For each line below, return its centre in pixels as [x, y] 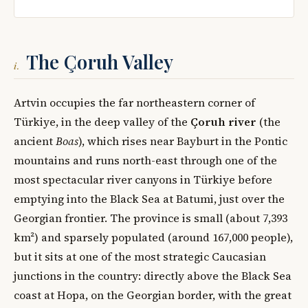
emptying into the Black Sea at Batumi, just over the [149, 198]
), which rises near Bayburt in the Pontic [183, 141]
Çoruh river [223, 121]
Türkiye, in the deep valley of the [102, 121]
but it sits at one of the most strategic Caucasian [140, 256]
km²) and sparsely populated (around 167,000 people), [153, 237]
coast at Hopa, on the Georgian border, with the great [153, 295]
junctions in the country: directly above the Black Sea [153, 275]
